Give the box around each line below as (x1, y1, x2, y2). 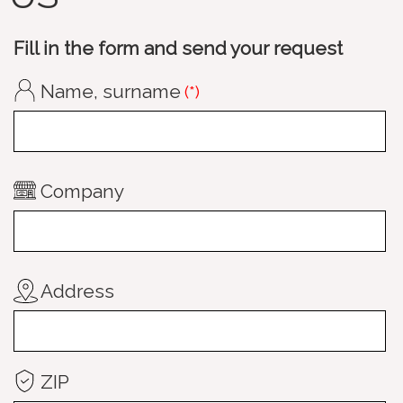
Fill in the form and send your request (13, 36, 343, 59)
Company (40, 179, 124, 202)
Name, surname (40, 79, 181, 103)
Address (40, 279, 114, 302)
